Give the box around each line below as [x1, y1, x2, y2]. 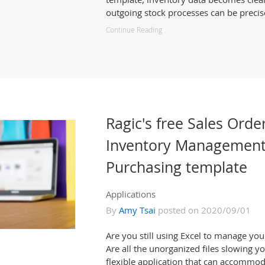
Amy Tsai [119, 204, 156, 216]
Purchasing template [106, 157, 247, 177]
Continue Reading [106, 25, 162, 35]
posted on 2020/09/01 [156, 204, 251, 216]
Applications [106, 188, 156, 200]
